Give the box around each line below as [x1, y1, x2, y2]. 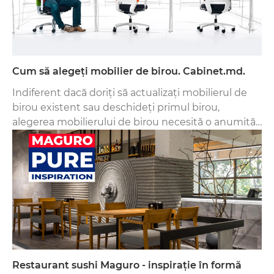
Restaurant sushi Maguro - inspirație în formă [12, 259, 242, 272]
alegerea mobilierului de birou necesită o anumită [12, 116, 256, 128]
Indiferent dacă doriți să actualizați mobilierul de [12, 87, 247, 99]
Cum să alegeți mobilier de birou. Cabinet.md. [12, 65, 245, 78]
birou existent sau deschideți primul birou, [12, 102, 220, 114]
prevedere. [12, 131, 65, 143]
